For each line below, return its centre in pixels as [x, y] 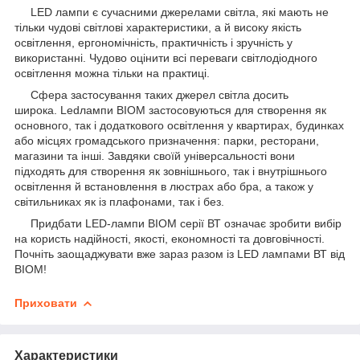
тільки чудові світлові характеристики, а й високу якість [158, 27]
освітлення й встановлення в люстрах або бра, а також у [164, 186]
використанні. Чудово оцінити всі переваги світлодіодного [166, 57]
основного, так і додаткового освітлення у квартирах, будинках [179, 125]
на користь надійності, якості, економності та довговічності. [170, 238]
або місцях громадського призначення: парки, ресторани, [167, 140]
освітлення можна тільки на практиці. [112, 73]
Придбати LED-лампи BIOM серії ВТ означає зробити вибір [178, 223]
